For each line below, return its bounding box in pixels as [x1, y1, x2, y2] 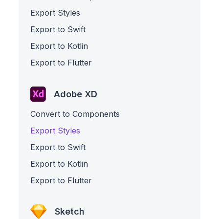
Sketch [55, 206, 85, 217]
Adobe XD [54, 88, 98, 99]
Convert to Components [30, 109, 120, 119]
